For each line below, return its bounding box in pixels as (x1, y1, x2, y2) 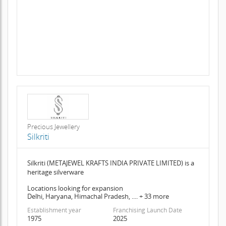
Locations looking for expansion (27, 183, 123, 193)
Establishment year (27, 205, 81, 214)
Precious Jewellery (27, 122, 80, 131)
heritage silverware (27, 167, 84, 177)
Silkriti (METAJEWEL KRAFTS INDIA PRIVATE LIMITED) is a (27, 158, 194, 167)
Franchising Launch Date (112, 205, 182, 214)
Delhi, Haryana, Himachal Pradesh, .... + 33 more (27, 191, 169, 201)
